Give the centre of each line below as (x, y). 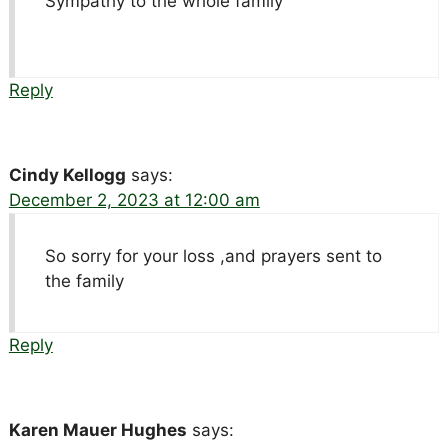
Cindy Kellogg (67, 174)
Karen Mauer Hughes (97, 429)
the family (84, 280)
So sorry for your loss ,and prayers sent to (213, 255)
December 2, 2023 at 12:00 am (134, 199)
